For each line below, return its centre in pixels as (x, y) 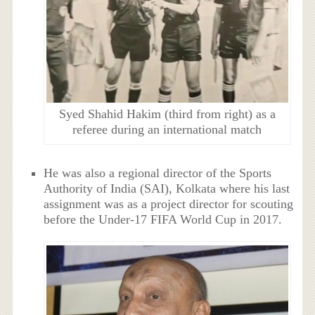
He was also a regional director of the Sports (158, 173)
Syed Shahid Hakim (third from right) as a (167, 114)
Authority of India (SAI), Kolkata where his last (167, 188)
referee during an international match (167, 130)
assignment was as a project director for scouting (169, 204)
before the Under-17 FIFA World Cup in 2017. (163, 219)
